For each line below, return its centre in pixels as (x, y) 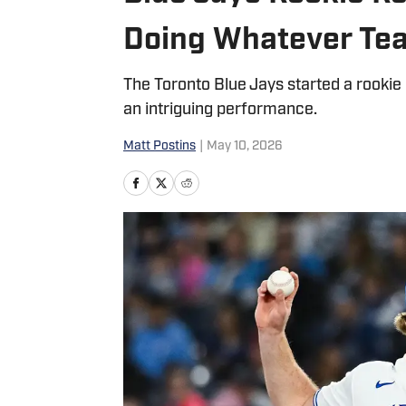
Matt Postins (159, 146)
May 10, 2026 (245, 146)
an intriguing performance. (220, 110)
